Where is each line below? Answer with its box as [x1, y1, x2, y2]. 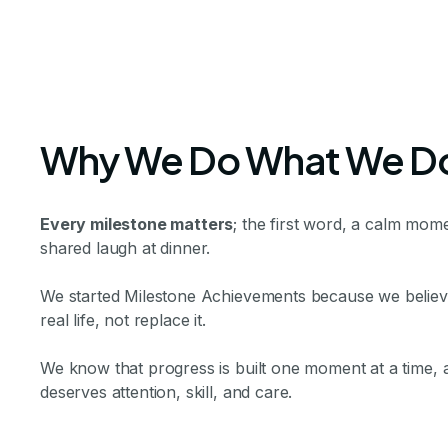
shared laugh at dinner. [40, 238, 211, 259]
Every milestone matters [40, 214, 234, 235]
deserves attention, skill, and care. [40, 382, 293, 403]
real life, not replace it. [40, 310, 206, 331]
